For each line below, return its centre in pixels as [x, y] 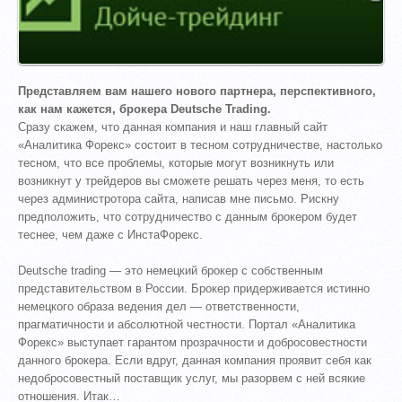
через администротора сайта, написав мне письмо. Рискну [179, 198]
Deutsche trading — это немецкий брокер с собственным [171, 270]
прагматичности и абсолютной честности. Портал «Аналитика [187, 324]
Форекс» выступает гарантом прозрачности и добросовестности [193, 342]
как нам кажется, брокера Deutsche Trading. [145, 109]
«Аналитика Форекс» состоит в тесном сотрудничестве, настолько [201, 144]
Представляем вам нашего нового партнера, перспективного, [197, 91]
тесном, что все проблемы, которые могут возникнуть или [176, 162]
